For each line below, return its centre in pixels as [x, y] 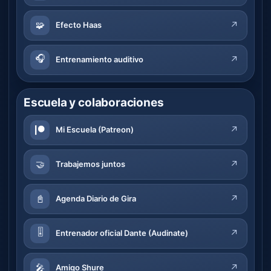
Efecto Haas [79, 25]
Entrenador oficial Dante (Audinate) [122, 233]
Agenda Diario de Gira [96, 199]
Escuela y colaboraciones [94, 102]
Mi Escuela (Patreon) [95, 130]
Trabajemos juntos [90, 164]
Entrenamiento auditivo [100, 60]
